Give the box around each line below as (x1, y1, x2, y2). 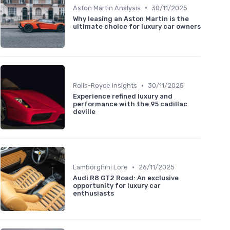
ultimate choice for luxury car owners (73, 22, 201, 30)
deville (73, 108, 95, 116)
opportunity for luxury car (73, 182, 161, 190)
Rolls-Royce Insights (73, 82, 137, 90)
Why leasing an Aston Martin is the (73, 14, 189, 23)
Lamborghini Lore (73, 163, 128, 171)
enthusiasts (73, 189, 114, 198)
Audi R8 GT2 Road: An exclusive (73, 174, 179, 182)
